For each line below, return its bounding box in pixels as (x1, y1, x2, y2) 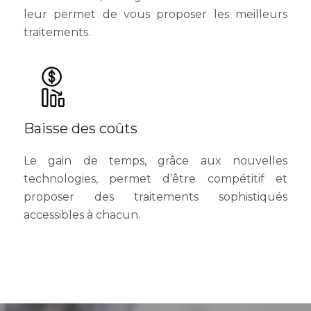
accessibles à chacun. (23, 239, 140, 253)
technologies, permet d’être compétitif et (23, 203, 288, 217)
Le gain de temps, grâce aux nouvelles (23, 185, 288, 199)
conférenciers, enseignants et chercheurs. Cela (23, 20, 288, 34)
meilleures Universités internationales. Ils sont (23, 2, 288, 16)
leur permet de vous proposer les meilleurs (23, 38, 288, 52)
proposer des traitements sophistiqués (23, 221, 288, 235)
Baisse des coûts (23, 150, 137, 167)
